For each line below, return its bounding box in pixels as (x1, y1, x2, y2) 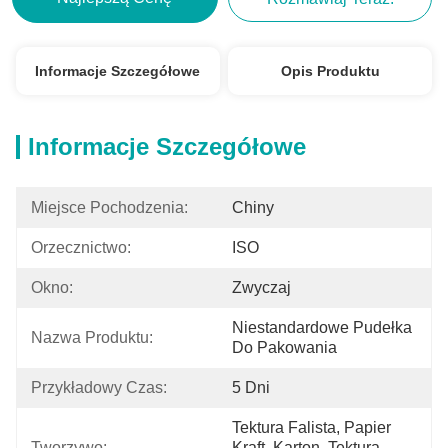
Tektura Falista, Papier (232, 419, 391, 436)
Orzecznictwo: (31, 239, 131, 256)
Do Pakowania (232, 339, 337, 356)
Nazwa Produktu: (31, 329, 153, 346)
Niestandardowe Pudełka (232, 319, 412, 336)
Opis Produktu (280, 63, 380, 79)
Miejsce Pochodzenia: (31, 199, 188, 216)
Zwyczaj (232, 279, 291, 296)
